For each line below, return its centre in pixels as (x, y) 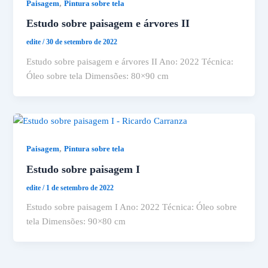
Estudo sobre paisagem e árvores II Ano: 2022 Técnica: (130, 62)
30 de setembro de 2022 (82, 42)
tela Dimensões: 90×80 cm (76, 222)
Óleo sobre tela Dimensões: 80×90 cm (98, 76)
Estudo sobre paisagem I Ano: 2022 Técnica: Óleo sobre (132, 207)
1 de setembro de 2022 (80, 188)
